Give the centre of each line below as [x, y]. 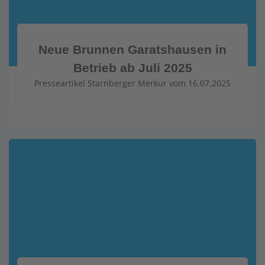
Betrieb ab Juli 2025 [132, 67]
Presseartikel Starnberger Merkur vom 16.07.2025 [132, 83]
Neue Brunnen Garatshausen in [132, 49]
